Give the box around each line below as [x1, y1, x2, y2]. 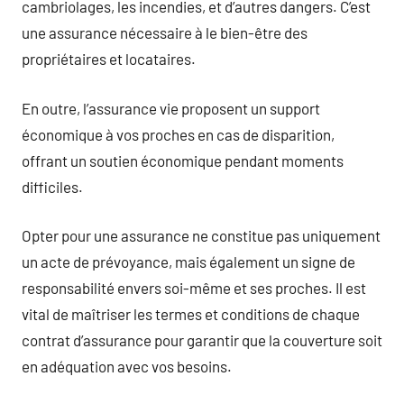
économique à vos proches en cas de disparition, [22, 124, 335, 143]
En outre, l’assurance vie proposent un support [22, 98, 320, 117]
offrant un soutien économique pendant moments [22, 151, 344, 170]
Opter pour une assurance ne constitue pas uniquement [22, 226, 381, 244]
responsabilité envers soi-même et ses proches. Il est [22, 279, 366, 297]
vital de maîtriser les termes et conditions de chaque [22, 305, 360, 323]
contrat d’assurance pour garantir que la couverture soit [22, 331, 382, 349]
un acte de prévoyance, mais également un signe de [22, 252, 355, 271]
